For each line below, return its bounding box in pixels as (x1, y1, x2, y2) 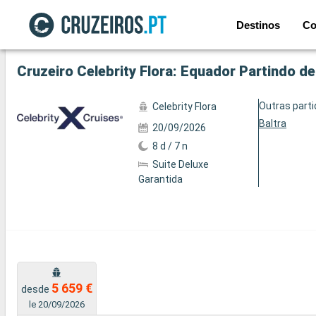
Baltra (259, 118, 287, 129)
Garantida (138, 174, 183, 185)
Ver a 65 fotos (17, 25, 83, 36)
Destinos (236, 18, 280, 31)
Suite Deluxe (152, 159, 209, 170)
